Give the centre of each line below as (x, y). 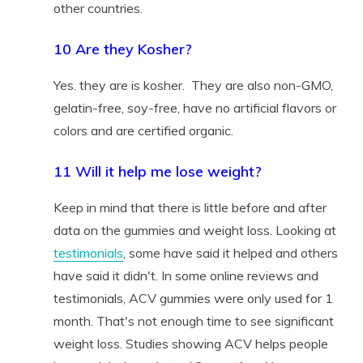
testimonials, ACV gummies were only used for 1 (193, 298)
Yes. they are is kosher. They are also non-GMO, (193, 85)
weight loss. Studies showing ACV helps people (190, 343)
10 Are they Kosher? (122, 49)
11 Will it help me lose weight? (157, 171)
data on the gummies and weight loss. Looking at (194, 230)
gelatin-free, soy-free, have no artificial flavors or (194, 107)
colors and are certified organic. (143, 130)
